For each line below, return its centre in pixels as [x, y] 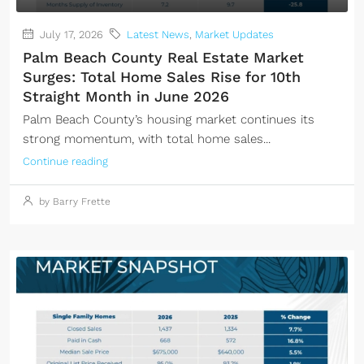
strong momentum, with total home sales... [147, 139]
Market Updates [234, 35]
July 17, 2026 [70, 35]
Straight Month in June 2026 [126, 96]
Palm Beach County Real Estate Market [163, 57]
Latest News [158, 35]
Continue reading [65, 161]
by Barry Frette [73, 201]
